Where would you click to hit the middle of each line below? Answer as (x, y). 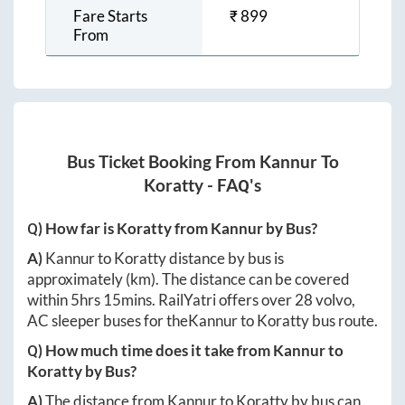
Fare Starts (110, 16)
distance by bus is (225, 258)
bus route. (344, 320)
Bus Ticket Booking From (163, 161)
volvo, (334, 299)
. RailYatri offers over (223, 299)
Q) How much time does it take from (150, 350)
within (49, 299)
